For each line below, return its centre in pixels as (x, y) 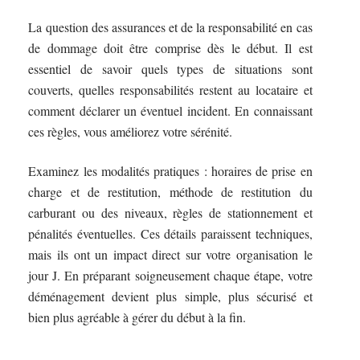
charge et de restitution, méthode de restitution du (170, 191)
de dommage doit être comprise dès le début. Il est (170, 48)
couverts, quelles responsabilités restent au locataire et (170, 90)
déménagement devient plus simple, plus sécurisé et (170, 296)
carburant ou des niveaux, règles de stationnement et (170, 212)
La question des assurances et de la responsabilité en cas (170, 27)
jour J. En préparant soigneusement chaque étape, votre (170, 275)
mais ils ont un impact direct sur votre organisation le (170, 254)
